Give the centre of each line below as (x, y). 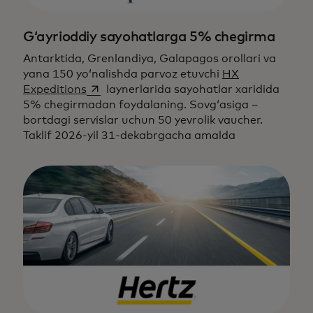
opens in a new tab (137, 88)
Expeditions (55, 89)
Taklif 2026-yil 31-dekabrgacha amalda (129, 135)
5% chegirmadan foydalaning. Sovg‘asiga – (141, 104)
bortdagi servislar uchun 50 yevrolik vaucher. (143, 120)
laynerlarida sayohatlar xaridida (191, 89)
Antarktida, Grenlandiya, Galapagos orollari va (150, 58)
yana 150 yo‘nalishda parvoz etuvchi (123, 74)
